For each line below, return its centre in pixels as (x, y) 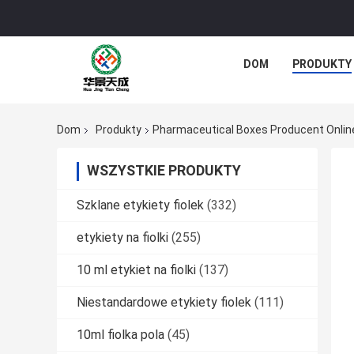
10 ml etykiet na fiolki (136, 270)
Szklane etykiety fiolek (140, 205)
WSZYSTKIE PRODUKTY (164, 171)
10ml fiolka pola (121, 335)
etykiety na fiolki (122, 238)
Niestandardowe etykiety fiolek (164, 303)
